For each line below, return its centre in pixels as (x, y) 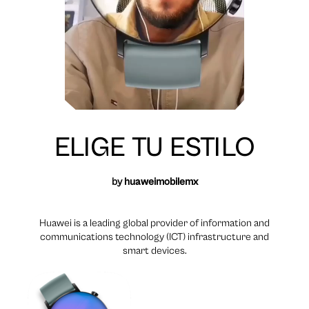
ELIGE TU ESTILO (154, 148)
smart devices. (154, 251)
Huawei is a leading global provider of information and (154, 223)
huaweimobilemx (161, 182)
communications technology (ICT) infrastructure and (154, 237)
